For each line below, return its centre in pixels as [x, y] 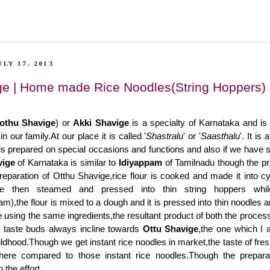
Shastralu [165, 136]
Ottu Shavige [171, 229]
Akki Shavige [101, 123]
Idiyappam [141, 163]
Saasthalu [221, 136]
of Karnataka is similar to [67, 163]
